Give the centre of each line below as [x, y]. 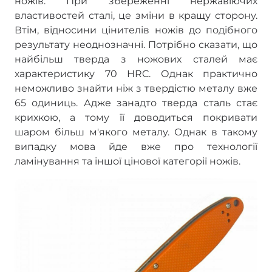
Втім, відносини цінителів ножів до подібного [136, 30]
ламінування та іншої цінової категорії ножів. [127, 161]
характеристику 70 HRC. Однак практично [136, 74]
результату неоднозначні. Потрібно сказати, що [136, 45]
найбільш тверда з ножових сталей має [136, 59]
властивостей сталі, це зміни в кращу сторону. [136, 16]
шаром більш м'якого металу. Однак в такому [136, 132]
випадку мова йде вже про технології [136, 147]
